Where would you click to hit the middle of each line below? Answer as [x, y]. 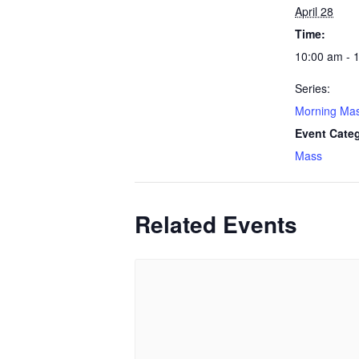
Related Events [216, 224]
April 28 [314, 12]
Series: [313, 89]
